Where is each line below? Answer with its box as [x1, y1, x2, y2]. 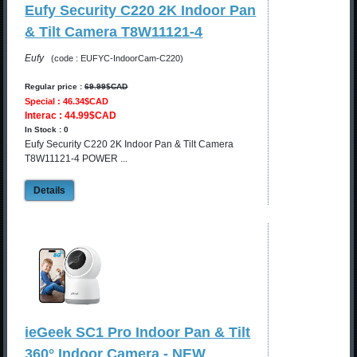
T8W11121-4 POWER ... [25, 153, 128, 165]
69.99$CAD [84, 82, 128, 92]
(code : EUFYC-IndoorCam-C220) [51, 53, 184, 64]
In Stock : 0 [25, 125, 69, 135]
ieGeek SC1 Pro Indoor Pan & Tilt [25, 324, 251, 341]
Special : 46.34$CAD [25, 96, 109, 107]
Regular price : [25, 82, 85, 92]
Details [33, 185, 66, 197]
